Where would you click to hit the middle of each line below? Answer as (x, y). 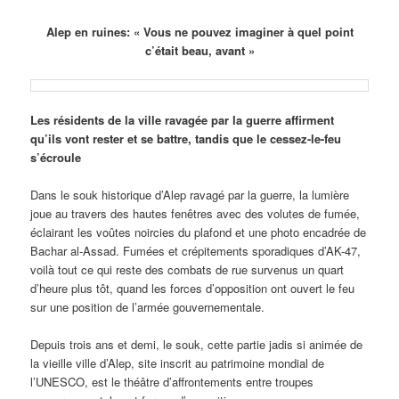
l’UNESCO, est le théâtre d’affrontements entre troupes (172, 381)
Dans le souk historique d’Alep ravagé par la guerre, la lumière (190, 194)
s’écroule (56, 157)
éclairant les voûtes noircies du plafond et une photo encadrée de (199, 232)
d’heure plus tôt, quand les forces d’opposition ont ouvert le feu (193, 288)
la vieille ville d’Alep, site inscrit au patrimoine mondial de (178, 362)
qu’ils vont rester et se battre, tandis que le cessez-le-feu (186, 138)
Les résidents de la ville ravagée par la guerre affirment (183, 119)
